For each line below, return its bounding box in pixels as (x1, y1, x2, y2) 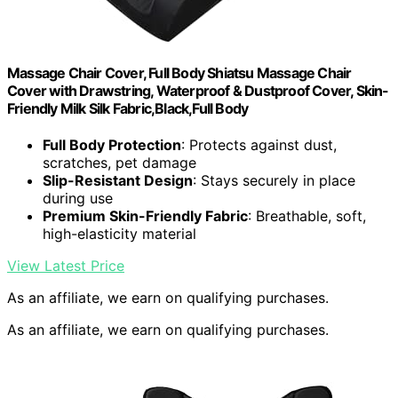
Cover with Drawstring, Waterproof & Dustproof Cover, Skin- (7, 82, 389, 100)
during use (43, 189, 113, 208)
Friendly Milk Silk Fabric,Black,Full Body (7, 99, 249, 118)
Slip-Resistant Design (43, 171, 193, 190)
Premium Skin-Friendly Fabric (43, 207, 248, 226)
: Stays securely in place (193, 171, 355, 190)
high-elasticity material (43, 225, 196, 243)
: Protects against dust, (181, 136, 337, 155)
